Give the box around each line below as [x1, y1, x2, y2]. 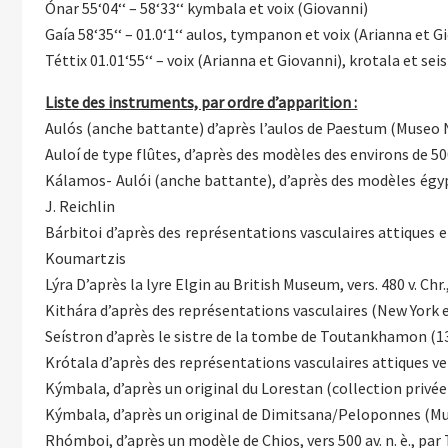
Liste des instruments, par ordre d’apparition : [45, 91, 358, 112]
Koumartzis [45, 247, 127, 268]
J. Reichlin [45, 195, 116, 216]
